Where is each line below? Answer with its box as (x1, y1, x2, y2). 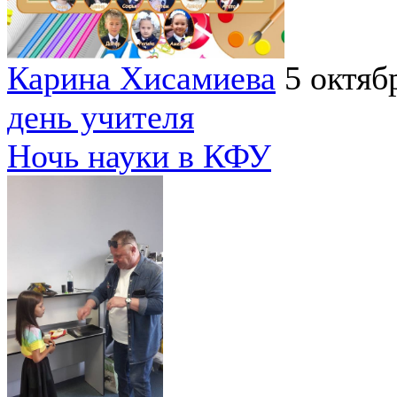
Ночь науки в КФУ (7, 136, 271, 175)
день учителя (7, 97, 194, 136)
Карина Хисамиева (7, 58, 276, 97)
